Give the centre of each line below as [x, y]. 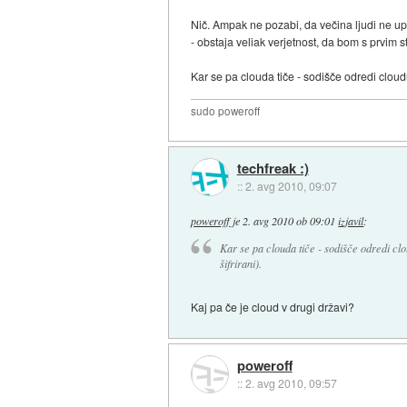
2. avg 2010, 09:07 [291, 185]
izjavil [351, 220]
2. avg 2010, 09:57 [291, 382]
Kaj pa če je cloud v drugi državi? [273, 306]
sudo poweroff [226, 111]
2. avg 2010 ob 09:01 [289, 220]
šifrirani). [240, 263]
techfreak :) [273, 168]
